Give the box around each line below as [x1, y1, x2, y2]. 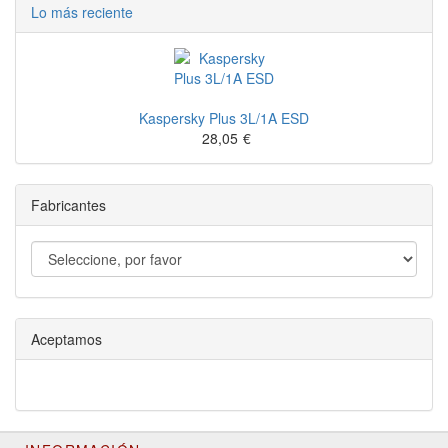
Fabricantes [31, 195, 106, 215]
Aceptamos [31, 329, 102, 349]
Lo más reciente [31, 2, 133, 22]
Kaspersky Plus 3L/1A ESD [139, 108, 309, 128]
